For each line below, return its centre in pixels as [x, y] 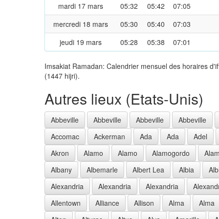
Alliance [107, 203]
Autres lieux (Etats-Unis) [124, 98]
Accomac [65, 136]
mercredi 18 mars [81, 24]
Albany [61, 169]
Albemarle [102, 169]
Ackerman [109, 136]
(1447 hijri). [62, 76]
